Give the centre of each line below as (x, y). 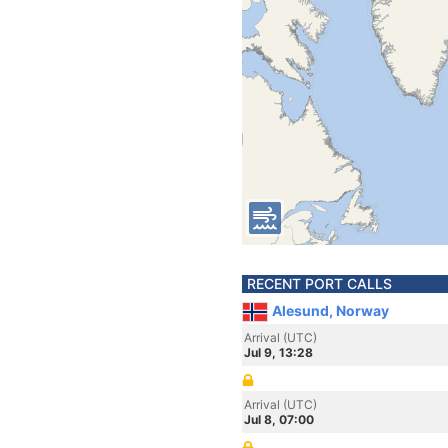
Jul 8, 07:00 (279, 419)
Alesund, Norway (330, 310)
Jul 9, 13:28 (278, 352)
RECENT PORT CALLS (319, 283)
